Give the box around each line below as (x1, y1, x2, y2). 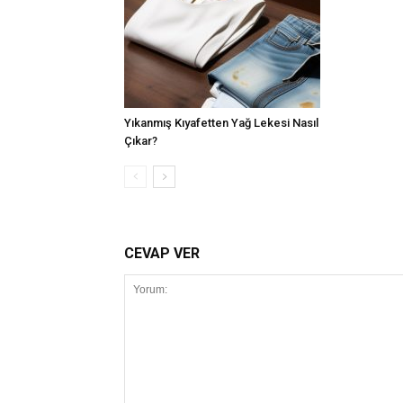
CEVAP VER (124, 245, 200, 263)
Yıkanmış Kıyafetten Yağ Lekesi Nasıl (124, 116, 318, 130)
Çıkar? (124, 134, 157, 148)
